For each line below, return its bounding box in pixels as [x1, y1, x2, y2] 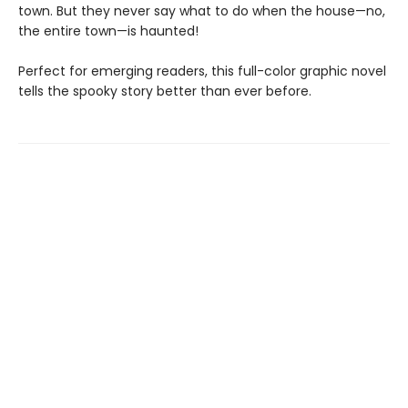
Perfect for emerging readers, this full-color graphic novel [18, 62, 386, 80]
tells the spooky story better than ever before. [18, 82, 311, 100]
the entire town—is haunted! [18, 22, 199, 40]
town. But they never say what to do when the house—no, [18, 2, 385, 20]
